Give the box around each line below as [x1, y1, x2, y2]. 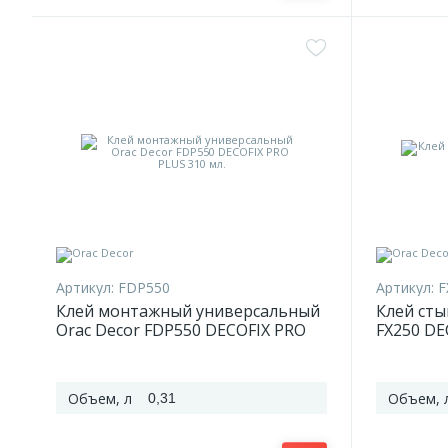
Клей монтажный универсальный [56, 300, 320, 322]
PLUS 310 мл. [56, 338, 155, 360]
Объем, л [68, 389, 132, 408]
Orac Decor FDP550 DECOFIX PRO [56, 319, 306, 341]
